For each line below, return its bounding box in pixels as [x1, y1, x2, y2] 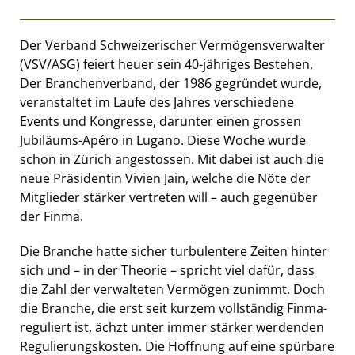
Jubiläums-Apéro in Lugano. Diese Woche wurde [20, 131, 306, 149]
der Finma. [20, 207, 83, 225]
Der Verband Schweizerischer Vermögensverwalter [20, 36, 325, 54]
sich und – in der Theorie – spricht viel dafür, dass [20, 261, 315, 279]
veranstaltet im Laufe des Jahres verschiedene [20, 93, 294, 111]
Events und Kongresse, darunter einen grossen [20, 112, 301, 130]
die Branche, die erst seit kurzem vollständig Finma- [20, 299, 327, 317]
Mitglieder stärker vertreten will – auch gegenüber [20, 188, 318, 206]
